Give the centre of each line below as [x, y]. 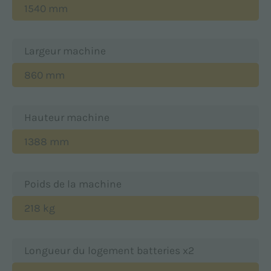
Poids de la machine [73, 184]
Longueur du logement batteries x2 [109, 250]
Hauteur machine [67, 117]
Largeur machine [65, 51]
